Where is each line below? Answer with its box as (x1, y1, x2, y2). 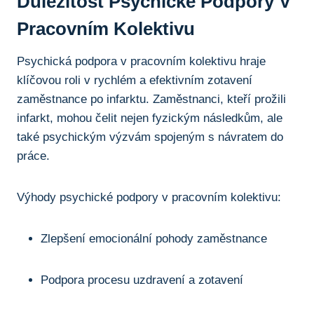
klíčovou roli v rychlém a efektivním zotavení (17, 73, 252, 87)
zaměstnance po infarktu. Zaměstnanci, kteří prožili (17, 92, 286, 106)
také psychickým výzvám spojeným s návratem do (17, 130, 283, 144)
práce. (17, 149, 50, 163)
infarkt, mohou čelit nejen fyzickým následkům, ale (17, 111, 282, 125)
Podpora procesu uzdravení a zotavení (41, 273, 243, 287)
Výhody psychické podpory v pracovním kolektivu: (17, 190, 281, 204)
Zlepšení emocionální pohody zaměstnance (41, 231, 267, 245)
